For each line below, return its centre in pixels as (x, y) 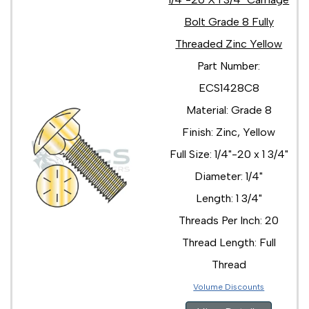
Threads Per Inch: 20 (229, 220)
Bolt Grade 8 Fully (229, 21)
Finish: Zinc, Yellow (229, 132)
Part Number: (229, 66)
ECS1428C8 (229, 88)
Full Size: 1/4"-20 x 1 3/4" (229, 154)
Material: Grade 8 (229, 110)
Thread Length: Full (229, 242)
